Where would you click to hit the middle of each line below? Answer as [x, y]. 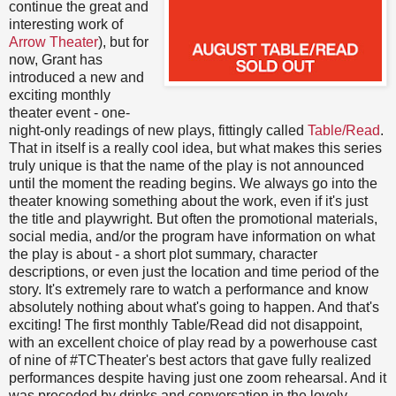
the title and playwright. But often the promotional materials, [193, 218]
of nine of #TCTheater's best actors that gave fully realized [190, 360]
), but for [123, 42]
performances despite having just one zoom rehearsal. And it [198, 377]
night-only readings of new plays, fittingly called [158, 130]
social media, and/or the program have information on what [192, 236]
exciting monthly [60, 95]
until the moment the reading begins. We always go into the [193, 183]
